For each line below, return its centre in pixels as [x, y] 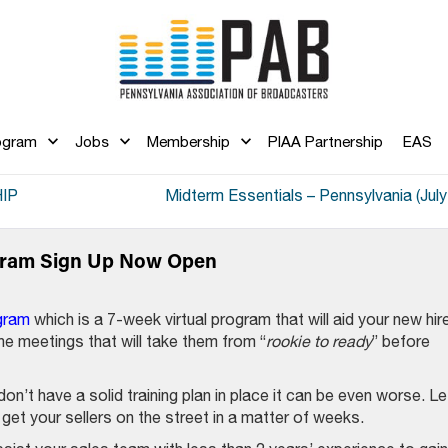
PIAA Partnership [325, 141]
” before [401, 341]
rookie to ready [319, 341]
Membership [188, 141]
